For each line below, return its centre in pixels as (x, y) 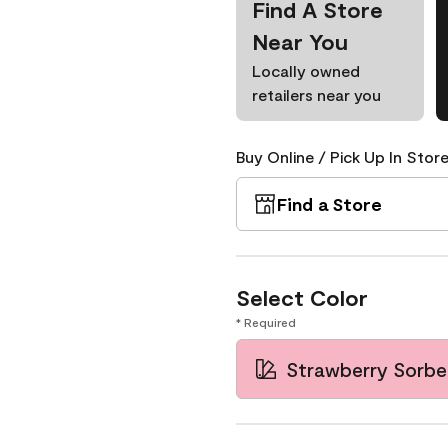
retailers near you (316, 94)
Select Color (302, 297)
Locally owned (306, 70)
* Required (266, 322)
